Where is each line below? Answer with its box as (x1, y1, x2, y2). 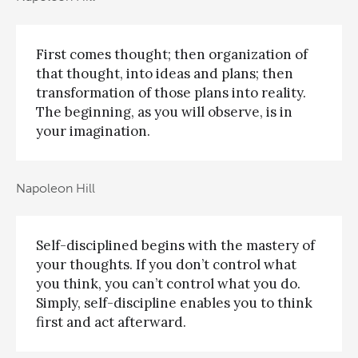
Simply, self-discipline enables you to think (36, 294, 312, 312)
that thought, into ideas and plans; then (36, 64, 293, 82)
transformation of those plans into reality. (36, 83, 306, 101)
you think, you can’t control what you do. (36, 275, 300, 293)
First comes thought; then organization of (36, 45, 308, 63)
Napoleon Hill (16, 180, 95, 196)
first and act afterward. (36, 313, 186, 332)
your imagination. (36, 121, 150, 140)
